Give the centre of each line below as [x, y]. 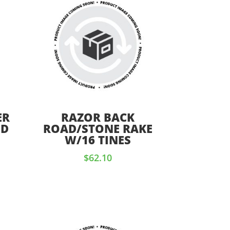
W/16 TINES [98, 140]
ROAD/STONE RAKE [98, 129]
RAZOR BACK [98, 117]
